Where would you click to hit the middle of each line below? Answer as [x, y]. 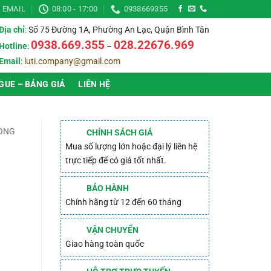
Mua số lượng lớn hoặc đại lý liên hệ [131, 147]
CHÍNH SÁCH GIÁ [119, 133]
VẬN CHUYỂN [112, 230]
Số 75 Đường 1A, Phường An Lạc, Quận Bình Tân [118, 30]
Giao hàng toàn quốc [104, 244]
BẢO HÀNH [107, 188]
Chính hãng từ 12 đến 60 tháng [123, 202]
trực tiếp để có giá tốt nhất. [116, 161]
